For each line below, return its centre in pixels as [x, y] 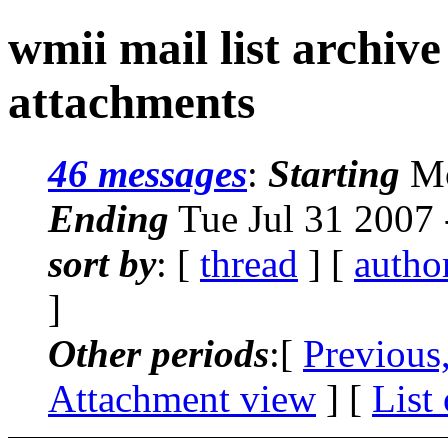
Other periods [158, 353]
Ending [108, 218]
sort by [102, 263]
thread [249, 263]
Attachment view [182, 398]
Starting [334, 173]
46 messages [147, 173]
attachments [131, 102]
